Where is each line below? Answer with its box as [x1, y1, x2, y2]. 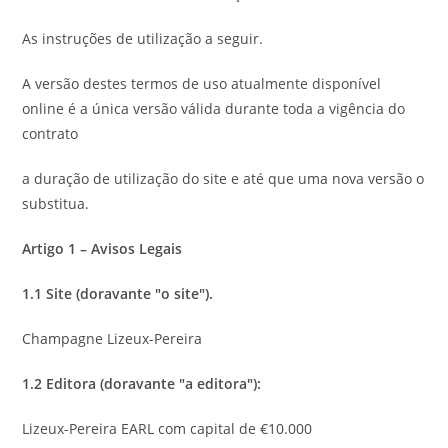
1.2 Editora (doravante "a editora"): [22, 374, 262, 393]
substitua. [22, 194, 90, 213]
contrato [22, 124, 79, 143]
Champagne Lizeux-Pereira [22, 329, 203, 348]
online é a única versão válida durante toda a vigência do [22, 99, 406, 118]
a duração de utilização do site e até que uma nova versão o [22, 169, 425, 188]
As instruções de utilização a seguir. [22, 29, 264, 48]
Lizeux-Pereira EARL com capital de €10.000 [22, 419, 313, 438]
